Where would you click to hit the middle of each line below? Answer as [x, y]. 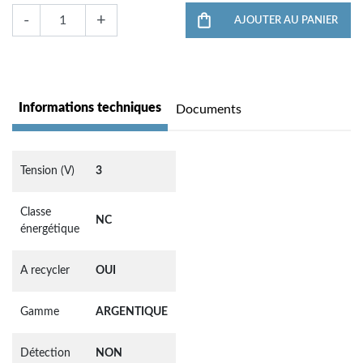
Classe [36, 212]
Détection [45, 353]
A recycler [45, 271]
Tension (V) [47, 171]
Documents [209, 109]
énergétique [50, 229]
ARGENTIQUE [132, 312]
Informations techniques [90, 108]
